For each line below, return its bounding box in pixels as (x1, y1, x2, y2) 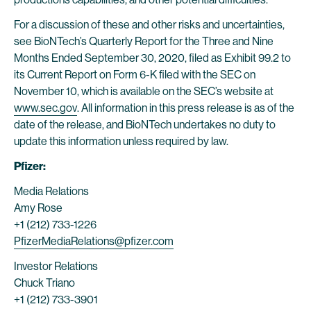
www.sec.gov (14, 101, 77, 115)
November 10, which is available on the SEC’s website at (14, 85, 274, 98)
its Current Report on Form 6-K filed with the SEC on (14, 68, 255, 81)
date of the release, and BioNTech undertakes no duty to (14, 118, 276, 131)
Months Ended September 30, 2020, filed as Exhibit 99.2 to (14, 51, 291, 65)
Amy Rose (14, 201, 62, 215)
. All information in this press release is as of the (77, 101, 294, 115)
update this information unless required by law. (14, 135, 228, 148)
